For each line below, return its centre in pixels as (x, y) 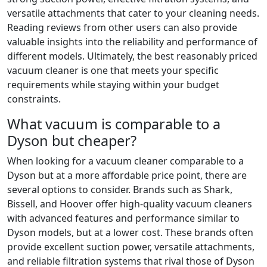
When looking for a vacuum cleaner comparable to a (125, 161)
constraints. (34, 99)
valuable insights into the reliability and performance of (132, 41)
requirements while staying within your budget (113, 84)
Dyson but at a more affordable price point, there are (127, 175)
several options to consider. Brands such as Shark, (120, 189)
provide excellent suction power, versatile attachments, (131, 246)
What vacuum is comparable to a (114, 124)
